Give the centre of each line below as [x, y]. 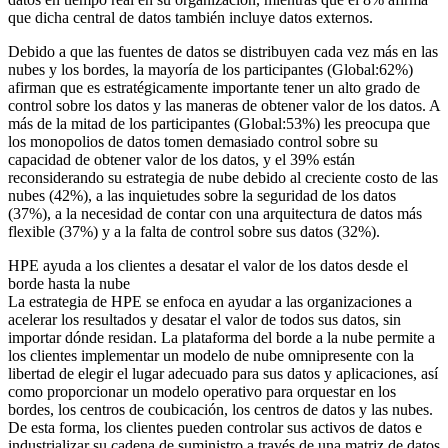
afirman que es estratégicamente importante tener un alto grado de [214, 87]
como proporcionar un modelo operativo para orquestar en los [202, 391]
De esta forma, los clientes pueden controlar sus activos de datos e [215, 427]
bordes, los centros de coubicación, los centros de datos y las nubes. [220, 409]
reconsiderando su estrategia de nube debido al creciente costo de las [223, 177]
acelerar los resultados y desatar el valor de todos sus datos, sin [204, 319]
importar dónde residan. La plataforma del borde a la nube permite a [221, 337]
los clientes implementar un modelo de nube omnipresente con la [211, 355]
